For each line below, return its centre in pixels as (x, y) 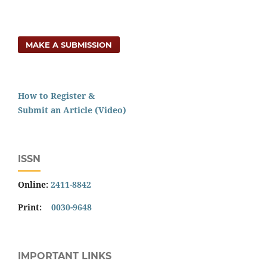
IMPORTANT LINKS (65, 256)
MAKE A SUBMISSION (69, 45)
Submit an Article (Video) (72, 110)
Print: (35, 207)
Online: (34, 185)
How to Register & (56, 96)
